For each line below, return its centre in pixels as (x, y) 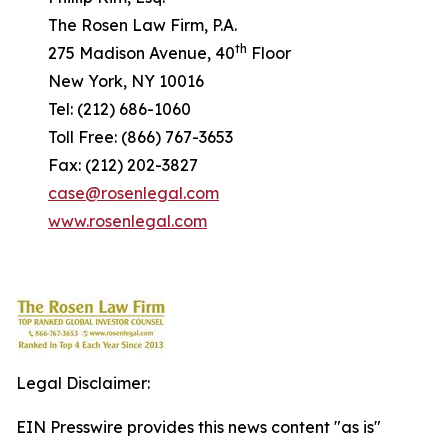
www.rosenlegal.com (127, 221)
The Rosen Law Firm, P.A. (126, 25)
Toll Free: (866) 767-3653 (124, 137)
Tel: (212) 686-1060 (103, 109)
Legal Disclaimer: (83, 383)
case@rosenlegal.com (133, 193)
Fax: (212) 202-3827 (107, 165)
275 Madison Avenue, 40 (125, 53)
